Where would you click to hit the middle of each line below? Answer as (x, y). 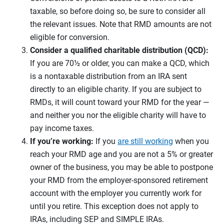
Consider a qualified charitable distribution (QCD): (119, 50)
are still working (145, 141)
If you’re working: (62, 141)
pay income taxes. (63, 128)
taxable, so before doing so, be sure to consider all (118, 11)
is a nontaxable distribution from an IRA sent (108, 76)
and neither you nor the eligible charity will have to (118, 115)
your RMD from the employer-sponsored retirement (119, 180)
